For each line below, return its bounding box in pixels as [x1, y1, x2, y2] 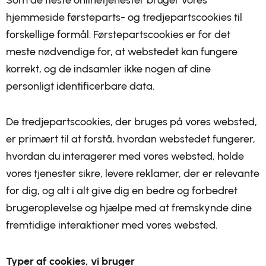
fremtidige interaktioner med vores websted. [6, 218, 217, 232]
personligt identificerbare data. [6, 79, 154, 93]
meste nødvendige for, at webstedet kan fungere [6, 45, 237, 58]
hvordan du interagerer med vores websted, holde [6, 150, 244, 163]
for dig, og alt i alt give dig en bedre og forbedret [6, 184, 237, 197]
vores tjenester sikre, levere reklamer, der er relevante [6, 167, 259, 180]
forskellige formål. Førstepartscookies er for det [6, 27, 230, 41]
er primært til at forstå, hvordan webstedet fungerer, [6, 132, 255, 145]
